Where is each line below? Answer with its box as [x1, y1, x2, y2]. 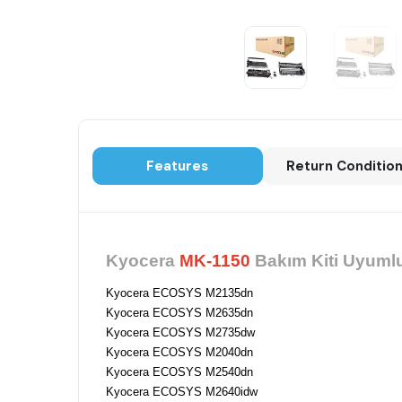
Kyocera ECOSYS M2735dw [106, 326, 255, 340]
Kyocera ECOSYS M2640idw [106, 385, 258, 399]
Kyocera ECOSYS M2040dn [106, 345, 253, 360]
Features [146, 157, 209, 176]
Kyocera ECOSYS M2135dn [106, 286, 253, 301]
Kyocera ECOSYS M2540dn [106, 365, 253, 380]
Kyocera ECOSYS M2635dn [106, 306, 253, 320]
